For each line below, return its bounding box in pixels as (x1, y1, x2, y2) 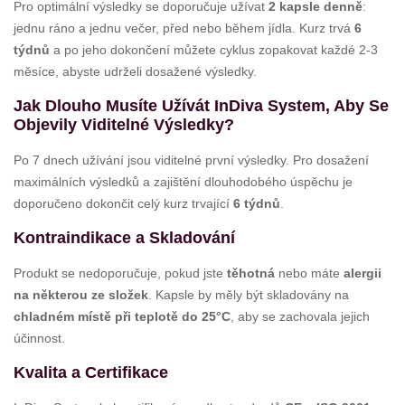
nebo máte (275, 266, 344, 281)
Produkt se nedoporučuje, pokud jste (14, 266, 227, 281)
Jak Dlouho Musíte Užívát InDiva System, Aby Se (14, 97, 389, 116)
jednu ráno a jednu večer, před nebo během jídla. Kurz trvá (14, 21, 354, 36)
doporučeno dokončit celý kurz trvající (14, 196, 233, 212)
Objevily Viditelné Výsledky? (14, 116, 234, 135)
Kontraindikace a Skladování (14, 229, 235, 248)
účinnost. (14, 331, 65, 346)
